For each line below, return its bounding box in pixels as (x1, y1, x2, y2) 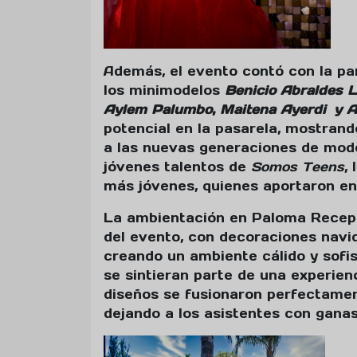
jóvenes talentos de (104, 159, 251, 175)
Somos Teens (251, 159, 344, 175)
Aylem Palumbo (104, 101, 212, 118)
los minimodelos (104, 82, 225, 99)
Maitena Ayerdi (220, 101, 326, 118)
